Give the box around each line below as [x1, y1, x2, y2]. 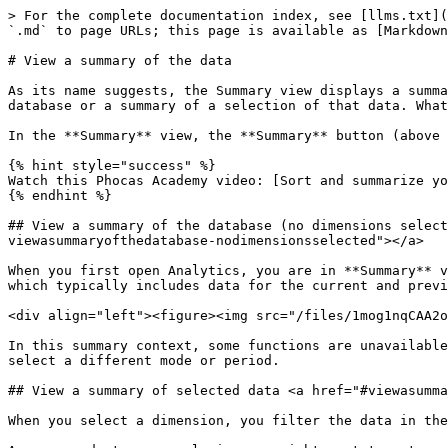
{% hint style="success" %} [8, 158, 216, 173]
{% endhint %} [8, 188, 112, 203]
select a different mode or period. [8, 353, 280, 368]
